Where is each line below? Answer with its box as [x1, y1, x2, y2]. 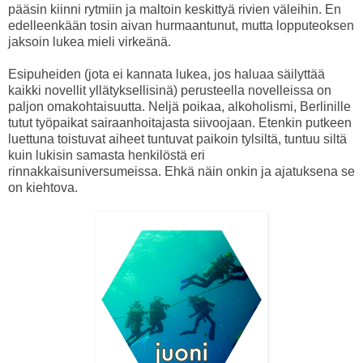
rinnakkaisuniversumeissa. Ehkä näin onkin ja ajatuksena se [8, 164, 355, 178]
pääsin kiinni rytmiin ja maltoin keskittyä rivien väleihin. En [8, 2, 341, 16]
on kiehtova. [8, 180, 78, 194]
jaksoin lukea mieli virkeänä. [8, 34, 171, 49]
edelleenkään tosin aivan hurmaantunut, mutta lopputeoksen [8, 18, 354, 32]
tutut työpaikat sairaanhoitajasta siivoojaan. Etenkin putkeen [8, 115, 352, 130]
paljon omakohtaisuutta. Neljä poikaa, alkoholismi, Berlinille [8, 99, 351, 113]
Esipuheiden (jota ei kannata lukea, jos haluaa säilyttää [8, 66, 325, 81]
